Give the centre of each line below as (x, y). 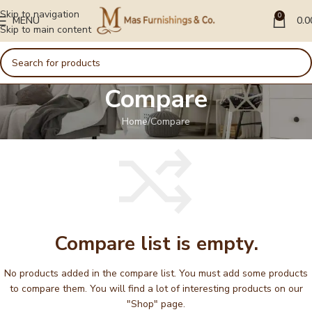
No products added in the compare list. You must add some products (156, 274)
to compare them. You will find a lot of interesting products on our (156, 289)
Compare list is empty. (156, 244)
